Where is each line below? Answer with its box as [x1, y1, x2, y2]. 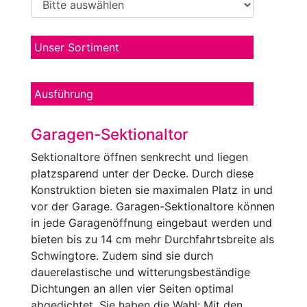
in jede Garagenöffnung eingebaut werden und [31, 216, 272, 230]
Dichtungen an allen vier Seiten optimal [31, 282, 234, 295]
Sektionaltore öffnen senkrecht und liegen [31, 150, 248, 164]
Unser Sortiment [34, 40, 119, 54]
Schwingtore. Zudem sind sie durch [31, 249, 213, 262]
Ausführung [34, 87, 93, 101]
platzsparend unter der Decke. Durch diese [31, 167, 254, 180]
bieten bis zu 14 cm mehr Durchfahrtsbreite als [31, 232, 274, 246]
